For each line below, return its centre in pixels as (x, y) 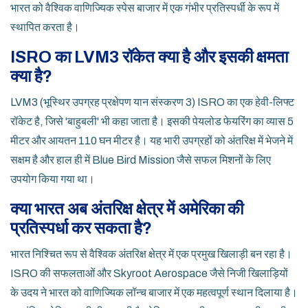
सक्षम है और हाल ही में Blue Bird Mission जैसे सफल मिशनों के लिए (141, 160)
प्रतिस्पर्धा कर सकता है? (81, 229)
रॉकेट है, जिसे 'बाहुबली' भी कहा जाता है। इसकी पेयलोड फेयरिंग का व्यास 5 (152, 122)
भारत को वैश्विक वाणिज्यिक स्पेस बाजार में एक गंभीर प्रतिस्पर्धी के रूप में (145, 8)
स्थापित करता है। (45, 27)
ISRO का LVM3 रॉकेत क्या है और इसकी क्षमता (149, 57)
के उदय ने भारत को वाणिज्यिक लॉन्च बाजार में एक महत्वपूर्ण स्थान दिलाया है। (154, 293)
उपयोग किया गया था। (53, 179)
